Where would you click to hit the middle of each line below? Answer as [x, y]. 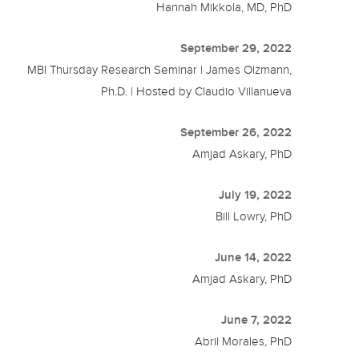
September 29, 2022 [236, 48]
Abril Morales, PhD [244, 342]
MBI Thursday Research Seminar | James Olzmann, [160, 70]
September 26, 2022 [236, 133]
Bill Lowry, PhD [254, 217]
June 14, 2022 [254, 258]
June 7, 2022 [257, 320]
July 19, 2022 [256, 195]
